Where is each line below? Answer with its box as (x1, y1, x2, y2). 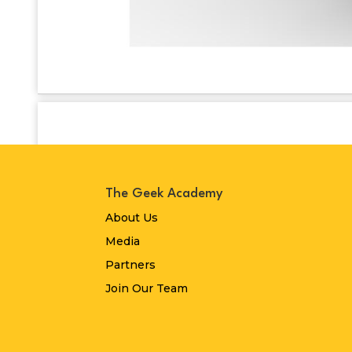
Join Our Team (105, 280, 189, 295)
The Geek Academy (105, 186, 224, 200)
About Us (105, 210, 159, 225)
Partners (105, 257, 156, 272)
